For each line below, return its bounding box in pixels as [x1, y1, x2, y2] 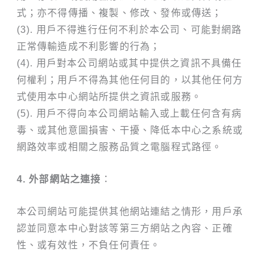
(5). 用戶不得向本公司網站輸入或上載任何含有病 [16, 108, 242, 119]
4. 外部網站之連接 [16, 173, 101, 184]
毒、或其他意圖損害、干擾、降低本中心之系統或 [16, 125, 243, 136]
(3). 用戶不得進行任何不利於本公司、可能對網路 [16, 25, 242, 35]
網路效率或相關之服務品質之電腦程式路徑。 [16, 142, 223, 153]
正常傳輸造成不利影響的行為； [16, 41, 161, 52]
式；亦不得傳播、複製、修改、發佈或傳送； [16, 8, 223, 19]
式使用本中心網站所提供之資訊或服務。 [16, 92, 202, 102]
